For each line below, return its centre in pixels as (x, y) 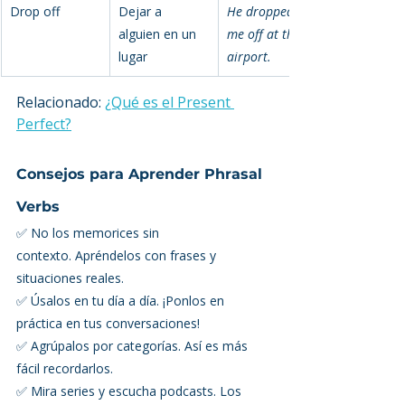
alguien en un (159, 33)
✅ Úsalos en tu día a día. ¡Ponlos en (122, 300)
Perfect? (44, 123)
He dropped (262, 11)
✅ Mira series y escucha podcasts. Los (131, 391)
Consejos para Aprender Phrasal (141, 174)
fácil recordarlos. (66, 368)
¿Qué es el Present (170, 102)
